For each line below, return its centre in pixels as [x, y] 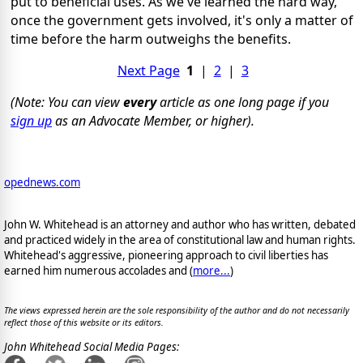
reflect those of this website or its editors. [84, 323]
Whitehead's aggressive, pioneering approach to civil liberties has [166, 255]
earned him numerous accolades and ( [98, 270]
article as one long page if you [243, 102]
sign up [31, 121]
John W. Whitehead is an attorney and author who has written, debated [180, 224]
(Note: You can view [67, 102]
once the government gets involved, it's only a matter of [182, 21]
